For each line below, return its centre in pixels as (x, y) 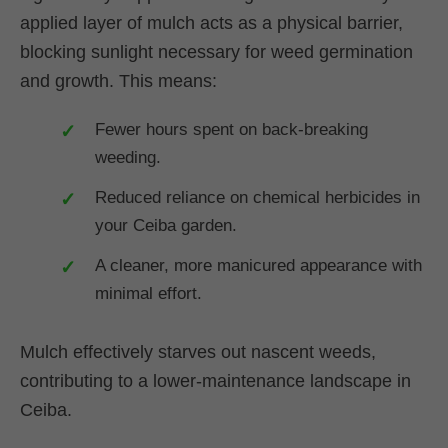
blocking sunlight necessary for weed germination (216, 51)
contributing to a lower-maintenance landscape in (215, 380)
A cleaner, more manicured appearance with (258, 265)
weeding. (128, 157)
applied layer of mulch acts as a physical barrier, (211, 22)
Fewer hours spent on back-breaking (231, 129)
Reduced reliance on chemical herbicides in (257, 197)
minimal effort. (148, 293)
